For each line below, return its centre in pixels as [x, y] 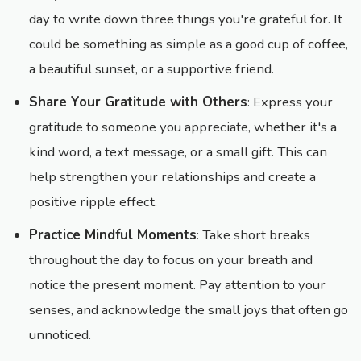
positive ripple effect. [93, 202]
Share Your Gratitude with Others [138, 102]
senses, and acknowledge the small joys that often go [189, 310]
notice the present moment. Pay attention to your [177, 285]
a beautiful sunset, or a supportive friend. [151, 69]
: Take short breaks [253, 235]
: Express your [290, 102]
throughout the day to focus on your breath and [171, 260]
